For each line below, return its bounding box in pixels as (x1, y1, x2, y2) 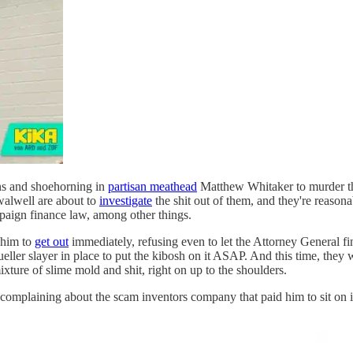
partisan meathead (108, 179, 197, 193)
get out (35, 234, 69, 248)
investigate (99, 193, 152, 207)
